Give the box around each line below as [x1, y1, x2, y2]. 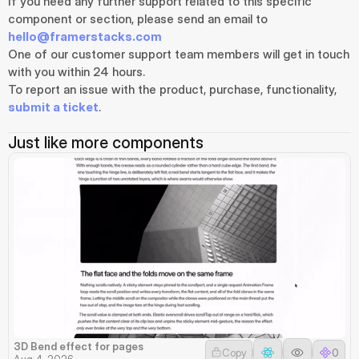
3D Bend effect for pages [14, 339, 143, 353]
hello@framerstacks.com [8, 29, 162, 44]
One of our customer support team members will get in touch [8, 46, 349, 62]
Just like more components [8, 133, 204, 152]
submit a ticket [8, 99, 99, 115]
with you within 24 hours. [8, 64, 145, 79]
